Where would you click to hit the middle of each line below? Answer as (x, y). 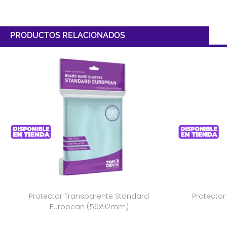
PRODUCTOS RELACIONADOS (68, 35)
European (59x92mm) (89, 206)
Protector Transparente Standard (89, 196)
